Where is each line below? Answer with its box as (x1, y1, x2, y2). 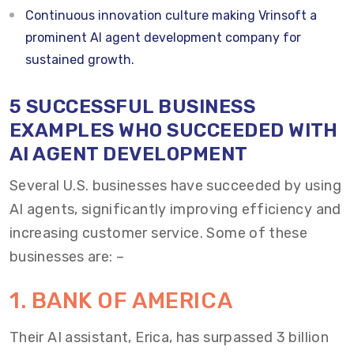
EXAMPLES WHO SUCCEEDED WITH (9, 119, 338, 141)
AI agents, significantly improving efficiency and (9, 201, 341, 218)
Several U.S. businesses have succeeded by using (9, 177, 341, 194)
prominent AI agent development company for (25, 30, 301, 45)
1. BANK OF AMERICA (9, 288, 233, 314)
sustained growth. (25, 52, 134, 67)
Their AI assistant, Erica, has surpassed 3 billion (9, 329, 329, 346)
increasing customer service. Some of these (9, 224, 308, 242)
